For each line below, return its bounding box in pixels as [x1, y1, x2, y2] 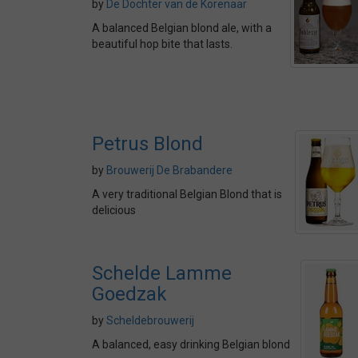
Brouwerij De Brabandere [106, 164, 233, 177]
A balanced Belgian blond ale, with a [92, 22, 272, 34]
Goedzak [92, 283, 167, 305]
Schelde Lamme [92, 262, 232, 284]
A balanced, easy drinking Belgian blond [92, 338, 290, 351]
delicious [92, 204, 136, 217]
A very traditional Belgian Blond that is [92, 188, 282, 201]
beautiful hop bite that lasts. [92, 38, 233, 50]
